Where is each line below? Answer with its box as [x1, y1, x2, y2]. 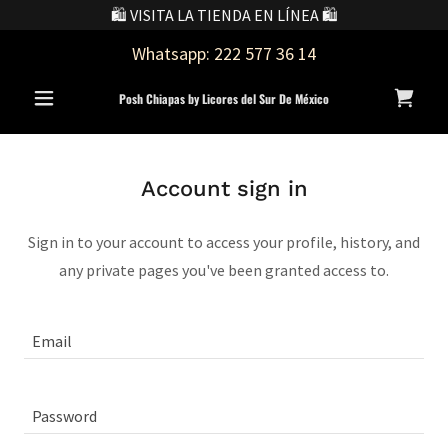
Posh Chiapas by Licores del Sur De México [119, 90, 329, 107]
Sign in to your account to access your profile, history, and [28, 232, 420, 252]
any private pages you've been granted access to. [59, 260, 389, 280]
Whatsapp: [132, 42, 214, 65]
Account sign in [140, 176, 308, 201]
